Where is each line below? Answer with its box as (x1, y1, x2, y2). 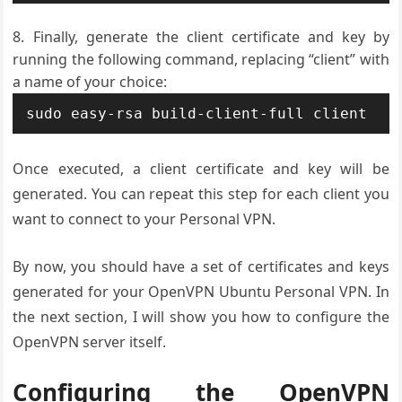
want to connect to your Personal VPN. (13, 209, 276, 229)
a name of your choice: (13, 72, 168, 92)
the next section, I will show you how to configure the (13, 307, 389, 327)
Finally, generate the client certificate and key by (32, 27, 389, 47)
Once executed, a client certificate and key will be (13, 159, 389, 179)
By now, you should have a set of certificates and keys (13, 257, 389, 276)
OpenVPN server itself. (13, 332, 167, 352)
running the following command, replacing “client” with (13, 49, 389, 69)
